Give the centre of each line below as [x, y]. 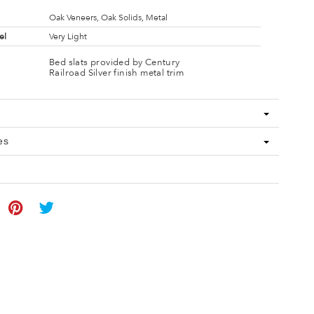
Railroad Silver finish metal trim [116, 72]
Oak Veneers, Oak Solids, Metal [108, 18]
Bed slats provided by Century [114, 62]
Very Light [68, 36]
